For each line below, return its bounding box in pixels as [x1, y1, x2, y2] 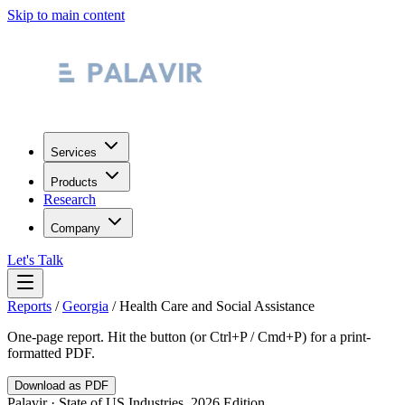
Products [51, 175, 98, 189]
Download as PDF [14, 379, 108, 392]
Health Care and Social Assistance [119, 298, 315, 314]
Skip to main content [7, 7, 125, 23]
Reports [7, 298, 52, 314]
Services [51, 146, 97, 159]
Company [51, 221, 100, 235]
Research [43, 192, 96, 207]
